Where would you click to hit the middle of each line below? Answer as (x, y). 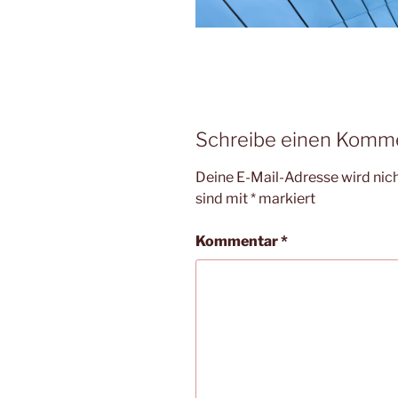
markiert (286, 199)
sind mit (223, 199)
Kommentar (238, 242)
